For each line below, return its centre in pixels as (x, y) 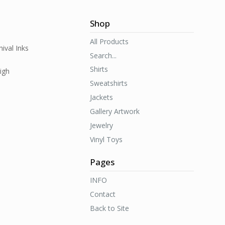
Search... (103, 55)
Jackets (101, 97)
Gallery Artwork (115, 111)
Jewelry (101, 125)
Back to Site (109, 208)
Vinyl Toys (106, 139)
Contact (102, 194)
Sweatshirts (108, 83)
